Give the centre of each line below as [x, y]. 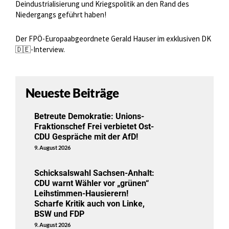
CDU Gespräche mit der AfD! [86, 137]
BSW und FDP [60, 214]
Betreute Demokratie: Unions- [89, 117]
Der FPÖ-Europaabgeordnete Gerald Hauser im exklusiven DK [113, 39]
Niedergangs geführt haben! [61, 15]
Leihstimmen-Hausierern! [82, 194]
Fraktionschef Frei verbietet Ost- [94, 127]
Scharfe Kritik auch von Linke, [90, 204]
